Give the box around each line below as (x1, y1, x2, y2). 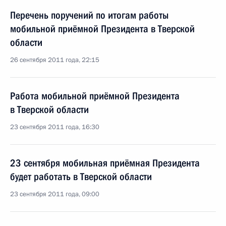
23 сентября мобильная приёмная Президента (10, 157, 200, 169)
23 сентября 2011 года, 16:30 (10, 123, 99, 132)
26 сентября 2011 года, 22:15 (10, 55, 99, 65)
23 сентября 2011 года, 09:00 (10, 190, 99, 199)
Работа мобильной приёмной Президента (10, 90, 180, 102)
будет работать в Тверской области (10, 171, 152, 183)
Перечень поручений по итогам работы (10, 9, 168, 21)
